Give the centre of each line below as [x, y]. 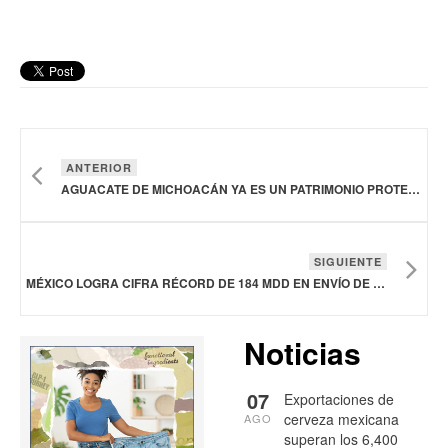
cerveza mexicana [341, 418]
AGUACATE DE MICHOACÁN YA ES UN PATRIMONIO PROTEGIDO [414, 188]
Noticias [302, 352]
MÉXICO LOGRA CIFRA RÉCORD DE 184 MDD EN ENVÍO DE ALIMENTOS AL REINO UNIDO [379, 282]
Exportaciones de [339, 398]
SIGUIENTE [348, 261]
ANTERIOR [99, 167]
